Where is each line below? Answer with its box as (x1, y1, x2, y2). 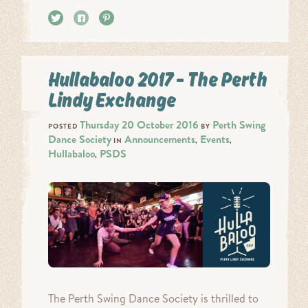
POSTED (48, 122, 80, 131)
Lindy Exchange (48, 88, 176, 112)
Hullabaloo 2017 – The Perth (48, 67, 267, 91)
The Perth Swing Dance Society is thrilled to (48, 291, 258, 306)
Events (200, 132, 230, 146)
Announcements (124, 132, 195, 146)
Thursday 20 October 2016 (80, 118, 199, 132)
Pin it (118, 12, 139, 24)
